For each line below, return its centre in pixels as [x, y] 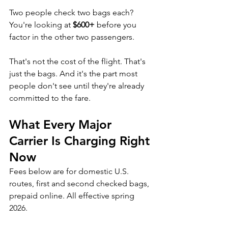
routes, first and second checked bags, [80, 183]
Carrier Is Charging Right [81, 140]
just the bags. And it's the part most [74, 73]
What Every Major [62, 124]
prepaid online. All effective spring [73, 195]
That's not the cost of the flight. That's [78, 61]
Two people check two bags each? [72, 12]
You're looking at [41, 24]
